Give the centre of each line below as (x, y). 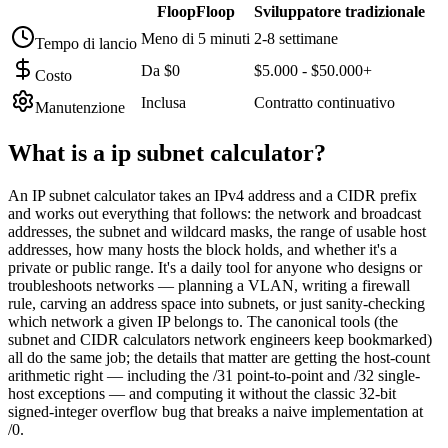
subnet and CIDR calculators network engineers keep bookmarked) (220, 339)
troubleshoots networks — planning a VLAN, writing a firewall (209, 285)
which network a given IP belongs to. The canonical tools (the (203, 321)
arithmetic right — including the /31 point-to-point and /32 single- (214, 375)
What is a (59, 152)
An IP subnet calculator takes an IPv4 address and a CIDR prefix (212, 195)
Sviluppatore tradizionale (339, 11)
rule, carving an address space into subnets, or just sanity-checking (216, 303)
